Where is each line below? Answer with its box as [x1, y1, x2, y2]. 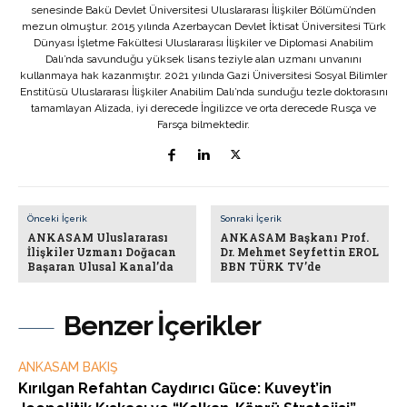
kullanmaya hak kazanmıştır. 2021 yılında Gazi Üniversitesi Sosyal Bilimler [20, 69, 387, 83]
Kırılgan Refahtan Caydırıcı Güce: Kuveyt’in [18, 380, 332, 398]
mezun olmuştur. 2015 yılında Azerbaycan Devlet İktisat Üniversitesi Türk [21, 20, 386, 34]
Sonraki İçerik [220, 213, 283, 224]
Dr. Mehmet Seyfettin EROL [220, 244, 380, 260]
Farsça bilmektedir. [157, 118, 250, 132]
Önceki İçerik [27, 213, 87, 224]
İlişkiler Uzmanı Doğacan [27, 244, 176, 260]
